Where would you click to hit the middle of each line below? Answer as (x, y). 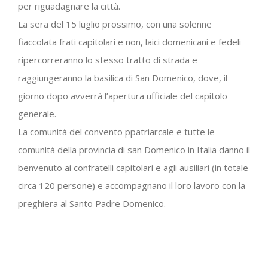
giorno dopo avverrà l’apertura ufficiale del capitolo (123, 95)
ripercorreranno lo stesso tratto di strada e (108, 60)
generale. (37, 113)
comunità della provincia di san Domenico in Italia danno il (134, 149)
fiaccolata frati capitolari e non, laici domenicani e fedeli (130, 42)
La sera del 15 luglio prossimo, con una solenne (115, 24)
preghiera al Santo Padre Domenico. (92, 203)
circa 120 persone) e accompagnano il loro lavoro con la (132, 185)
